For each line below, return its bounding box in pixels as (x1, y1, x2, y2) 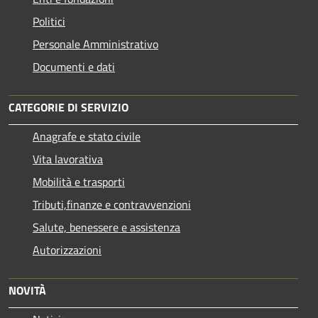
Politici (33, 12, 65, 30)
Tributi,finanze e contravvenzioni (33, 195, 191, 213)
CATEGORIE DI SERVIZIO (9, 98, 128, 116)
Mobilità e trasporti (33, 172, 125, 190)
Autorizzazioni (33, 241, 102, 258)
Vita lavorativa (33, 150, 103, 168)
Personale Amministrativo (33, 35, 158, 53)
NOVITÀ (9, 281, 46, 299)
